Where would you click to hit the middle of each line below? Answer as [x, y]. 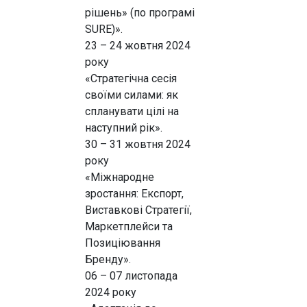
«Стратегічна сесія [131, 78]
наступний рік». [124, 128]
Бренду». [108, 259]
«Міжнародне [120, 177]
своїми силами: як [132, 95]
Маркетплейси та [129, 226]
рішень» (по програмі [140, 13]
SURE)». [104, 29]
